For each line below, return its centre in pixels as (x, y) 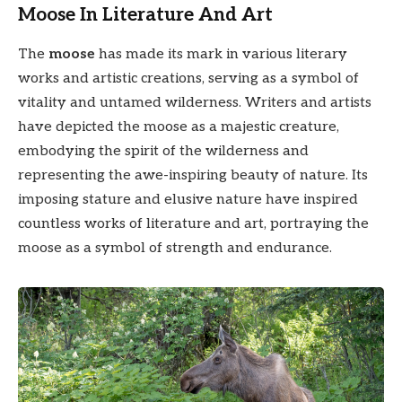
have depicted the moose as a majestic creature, (179, 127)
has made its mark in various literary (221, 54)
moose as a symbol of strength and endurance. (175, 248)
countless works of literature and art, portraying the (193, 223)
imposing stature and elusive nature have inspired (188, 199)
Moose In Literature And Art (145, 14)
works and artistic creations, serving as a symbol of (188, 78)
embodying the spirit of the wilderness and (163, 151)
